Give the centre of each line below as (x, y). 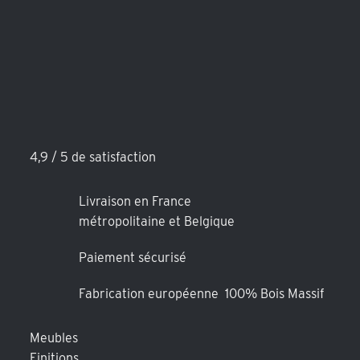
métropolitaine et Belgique (157, 221)
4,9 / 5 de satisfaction (93, 157)
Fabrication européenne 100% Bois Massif (204, 293)
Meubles (54, 337)
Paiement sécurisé (133, 257)
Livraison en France (135, 201)
